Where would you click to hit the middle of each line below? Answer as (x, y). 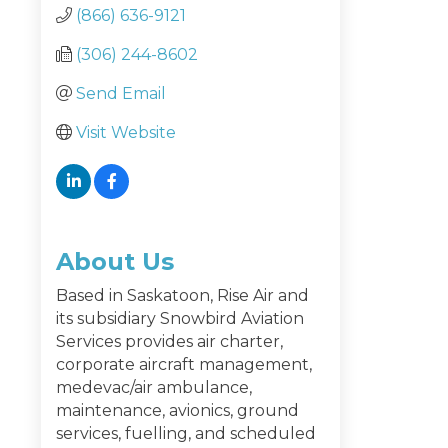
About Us (115, 261)
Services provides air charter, (169, 341)
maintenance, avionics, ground (177, 410)
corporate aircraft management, (184, 364)
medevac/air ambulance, (154, 387)
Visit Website (126, 132)
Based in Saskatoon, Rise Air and (182, 295)
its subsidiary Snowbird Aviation (180, 318)
